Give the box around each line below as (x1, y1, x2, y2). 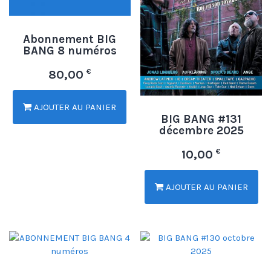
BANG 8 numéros (22, 44, 117, 58)
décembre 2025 (158, 123, 244, 137)
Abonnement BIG (23, 33, 117, 47)
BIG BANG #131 (161, 112, 242, 126)
